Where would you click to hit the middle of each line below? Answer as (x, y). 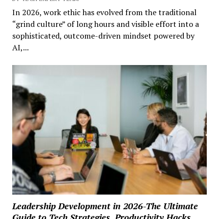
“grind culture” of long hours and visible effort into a (105, 24)
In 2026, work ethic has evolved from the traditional (104, 12)
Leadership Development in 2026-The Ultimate (105, 206)
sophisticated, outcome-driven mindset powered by (103, 35)
